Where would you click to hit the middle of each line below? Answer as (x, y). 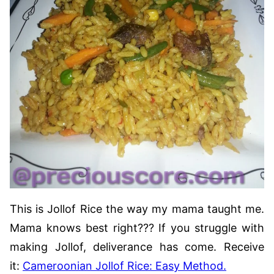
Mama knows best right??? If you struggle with (137, 228)
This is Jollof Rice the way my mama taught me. (137, 209)
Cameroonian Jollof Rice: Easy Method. (124, 265)
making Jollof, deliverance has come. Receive (137, 246)
